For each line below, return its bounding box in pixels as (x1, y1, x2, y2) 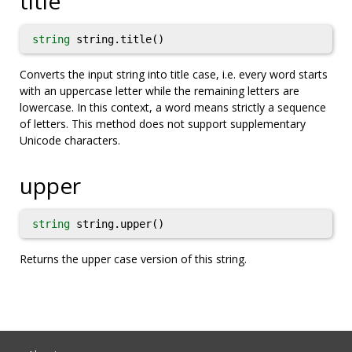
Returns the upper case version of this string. (20, 251, 247, 266)
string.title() (70, 33, 164, 46)
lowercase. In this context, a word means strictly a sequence (20, 100, 326, 115)
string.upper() (70, 218, 164, 230)
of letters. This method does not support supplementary (20, 116, 306, 131)
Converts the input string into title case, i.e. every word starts (20, 67, 328, 82)
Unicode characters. (20, 133, 120, 148)
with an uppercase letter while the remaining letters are (20, 83, 299, 98)
